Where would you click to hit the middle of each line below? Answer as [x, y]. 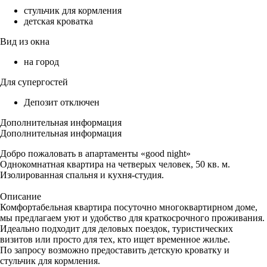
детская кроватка [58, 21]
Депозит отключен [62, 103]
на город [41, 62]
